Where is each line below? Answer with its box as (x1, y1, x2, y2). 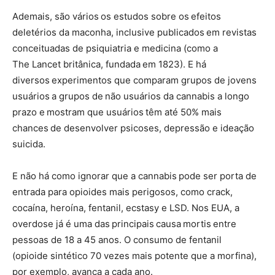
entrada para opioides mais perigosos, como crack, (12, 185, 233, 198)
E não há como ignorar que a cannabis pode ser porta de (12, 169, 257, 182)
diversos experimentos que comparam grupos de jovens (12, 74, 257, 86)
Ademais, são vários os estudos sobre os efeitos (12, 10, 221, 22)
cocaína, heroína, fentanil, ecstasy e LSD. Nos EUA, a (12, 201, 239, 214)
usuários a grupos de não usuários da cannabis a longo (12, 90, 249, 102)
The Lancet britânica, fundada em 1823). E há (12, 58, 206, 70)
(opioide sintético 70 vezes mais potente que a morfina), (12, 249, 257, 261)
